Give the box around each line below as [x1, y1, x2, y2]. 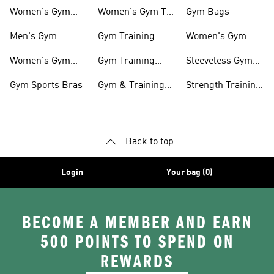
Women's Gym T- [98, 7, 170, 17]
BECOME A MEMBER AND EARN [21, 212, 253, 233]
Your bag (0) [166, 168, 213, 177]
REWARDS [100, 251, 174, 272]
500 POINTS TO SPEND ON [40, 232, 234, 253]
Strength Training [186, 81, 261, 91]
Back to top [125, 137, 174, 147]
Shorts [98, 46, 126, 56]
